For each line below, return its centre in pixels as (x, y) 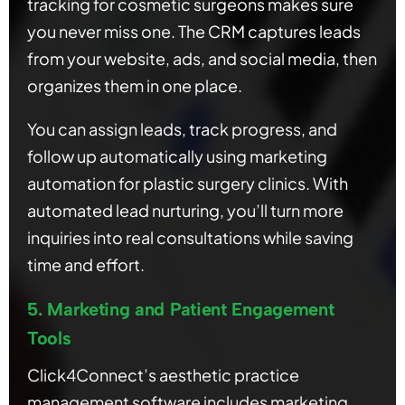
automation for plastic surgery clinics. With (188, 184)
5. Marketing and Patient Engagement (181, 310)
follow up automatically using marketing (177, 156)
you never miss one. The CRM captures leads (194, 32)
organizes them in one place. (135, 86)
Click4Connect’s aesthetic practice (163, 375)
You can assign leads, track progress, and (182, 129)
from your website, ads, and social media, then (202, 59)
